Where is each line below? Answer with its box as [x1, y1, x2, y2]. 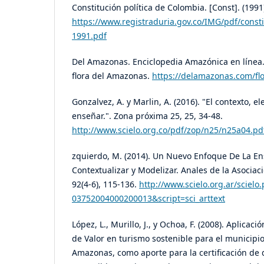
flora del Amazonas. [72, 70, 152, 82]
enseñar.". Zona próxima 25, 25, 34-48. [72, 110, 223, 122]
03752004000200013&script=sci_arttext [72, 193, 225, 204]
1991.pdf [72, 30, 107, 42]
